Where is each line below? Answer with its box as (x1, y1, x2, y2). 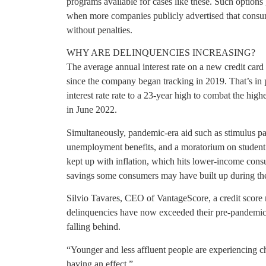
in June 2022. (66, 104, 117, 115)
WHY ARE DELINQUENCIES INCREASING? (66, 47, 255, 58)
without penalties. (66, 25, 132, 36)
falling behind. (66, 221, 121, 232)
